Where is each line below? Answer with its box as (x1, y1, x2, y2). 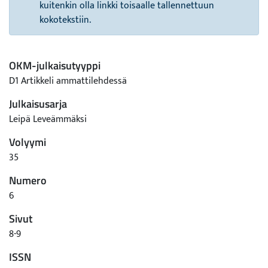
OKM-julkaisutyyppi (9, 57, 100, 74)
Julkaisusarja (9, 96, 67, 112)
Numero (9, 172, 47, 188)
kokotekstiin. (39, 12, 91, 28)
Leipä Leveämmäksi (9, 111, 87, 127)
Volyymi (9, 134, 46, 150)
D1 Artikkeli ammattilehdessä (9, 73, 127, 89)
